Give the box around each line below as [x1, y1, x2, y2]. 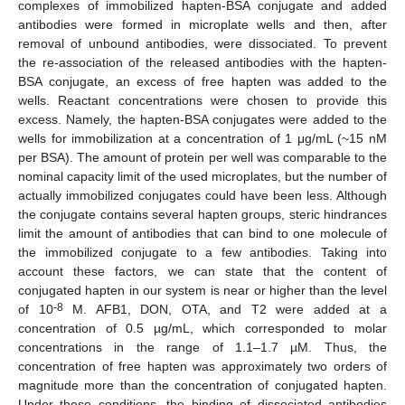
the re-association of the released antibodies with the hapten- [18, 55, 387, 71]
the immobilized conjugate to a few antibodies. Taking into [18, 245, 387, 260]
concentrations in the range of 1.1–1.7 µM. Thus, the [18, 340, 387, 355]
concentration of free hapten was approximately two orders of [18, 359, 387, 374]
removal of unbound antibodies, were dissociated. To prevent [18, 36, 387, 52]
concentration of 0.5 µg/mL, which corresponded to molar [18, 321, 387, 336]
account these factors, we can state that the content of [18, 264, 387, 279]
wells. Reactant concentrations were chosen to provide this [18, 93, 387, 108]
